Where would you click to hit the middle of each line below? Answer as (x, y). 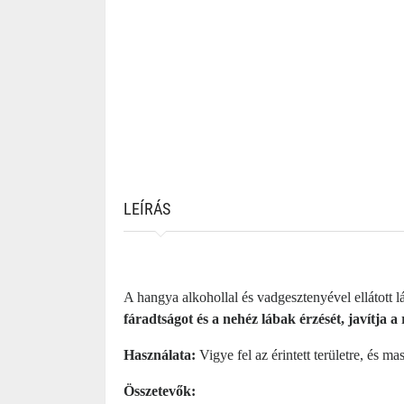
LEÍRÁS (147, 209)
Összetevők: (160, 391)
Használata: (160, 355)
